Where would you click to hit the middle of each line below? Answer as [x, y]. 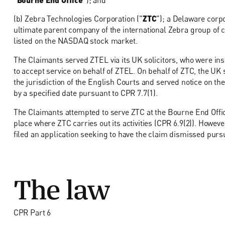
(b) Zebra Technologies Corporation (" [78, 19]
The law [61, 185]
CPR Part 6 [32, 212]
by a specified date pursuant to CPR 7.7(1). [85, 93]
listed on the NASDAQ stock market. [75, 41]
